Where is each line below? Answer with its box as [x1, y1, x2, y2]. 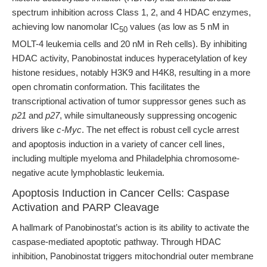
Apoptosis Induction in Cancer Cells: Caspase [12, 187, 229, 199]
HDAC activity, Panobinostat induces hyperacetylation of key [12, 53, 247, 63]
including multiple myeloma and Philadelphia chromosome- [12, 153, 240, 163]
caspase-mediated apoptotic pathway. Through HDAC [12, 237, 221, 247]
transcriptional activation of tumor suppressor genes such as [12, 96, 246, 106]
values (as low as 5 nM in [128, 21, 229, 32]
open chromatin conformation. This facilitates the [12, 82, 200, 92]
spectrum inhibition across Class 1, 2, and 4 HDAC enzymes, [12, 7, 251, 17]
